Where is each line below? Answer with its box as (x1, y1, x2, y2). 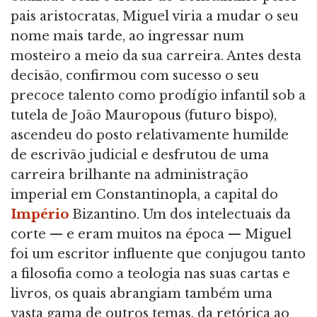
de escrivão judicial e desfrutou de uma (11, 147, 269, 163)
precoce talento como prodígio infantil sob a (11, 88, 306, 104)
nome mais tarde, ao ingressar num (11, 28, 244, 45)
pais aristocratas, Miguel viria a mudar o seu (11, 8, 299, 25)
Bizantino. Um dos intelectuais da (69, 207, 291, 223)
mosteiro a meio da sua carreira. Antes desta (11, 48, 301, 64)
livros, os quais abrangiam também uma (11, 286, 272, 302)
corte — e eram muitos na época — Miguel (11, 226, 292, 243)
